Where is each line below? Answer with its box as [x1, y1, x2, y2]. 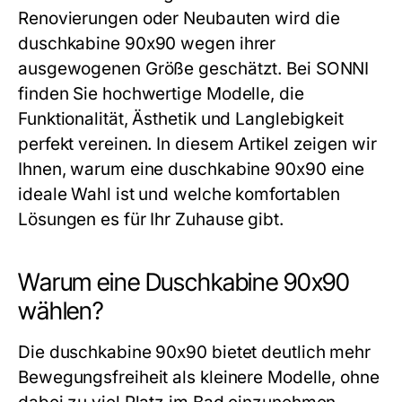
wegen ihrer [176, 33, 276, 54]
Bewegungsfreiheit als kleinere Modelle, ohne [18, 367, 380, 388]
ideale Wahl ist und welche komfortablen [18, 184, 341, 205]
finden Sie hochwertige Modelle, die [18, 83, 304, 104]
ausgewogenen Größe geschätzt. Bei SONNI [18, 58, 370, 79]
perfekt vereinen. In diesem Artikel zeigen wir [18, 134, 377, 154]
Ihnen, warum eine [18, 159, 169, 179]
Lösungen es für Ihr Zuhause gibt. [18, 209, 284, 230]
